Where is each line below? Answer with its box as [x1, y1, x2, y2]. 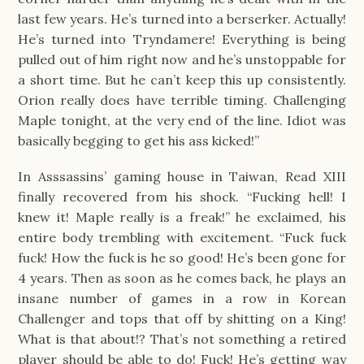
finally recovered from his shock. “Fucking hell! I [18, 188, 346, 205]
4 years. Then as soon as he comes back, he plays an [18, 269, 346, 286]
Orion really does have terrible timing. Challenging [18, 91, 346, 108]
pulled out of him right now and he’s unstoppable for [18, 50, 346, 67]
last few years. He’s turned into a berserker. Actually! [18, 10, 346, 27]
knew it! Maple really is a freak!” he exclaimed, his [18, 208, 346, 225]
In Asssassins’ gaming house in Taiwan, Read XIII [18, 167, 346, 184]
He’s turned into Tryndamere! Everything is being [18, 30, 346, 47]
